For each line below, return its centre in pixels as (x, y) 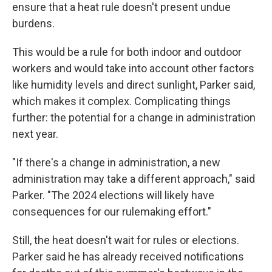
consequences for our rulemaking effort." (112, 212)
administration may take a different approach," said (134, 179)
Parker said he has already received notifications (128, 257)
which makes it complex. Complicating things (121, 101)
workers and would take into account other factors (133, 68)
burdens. (33, 23)
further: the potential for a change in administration (134, 117)
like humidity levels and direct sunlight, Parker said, (134, 85)
